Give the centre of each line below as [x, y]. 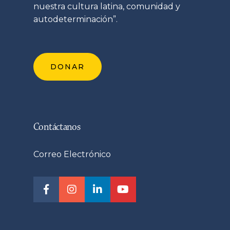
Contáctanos [57, 127]
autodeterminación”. [75, 20]
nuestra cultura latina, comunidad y [107, 7]
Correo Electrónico [72, 155]
